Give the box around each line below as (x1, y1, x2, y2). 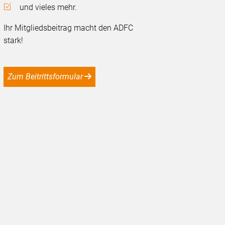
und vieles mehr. (20, 3, 77, 13)
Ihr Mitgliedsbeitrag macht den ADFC (4, 23, 134, 33)
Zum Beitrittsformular (12, 72, 83, 82)
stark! (4, 36, 24, 46)
